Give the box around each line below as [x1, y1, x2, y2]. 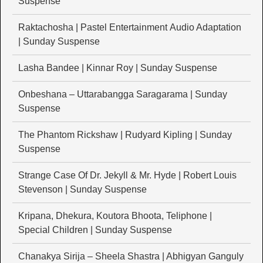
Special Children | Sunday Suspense [18, 225, 172, 235]
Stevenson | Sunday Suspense [18, 184, 147, 195]
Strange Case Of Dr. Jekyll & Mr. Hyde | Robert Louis [18, 170, 237, 181]
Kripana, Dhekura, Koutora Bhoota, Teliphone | [18, 211, 212, 221]
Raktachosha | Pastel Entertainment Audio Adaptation [18, 22, 241, 33]
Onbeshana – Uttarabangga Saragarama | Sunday [18, 89, 227, 100]
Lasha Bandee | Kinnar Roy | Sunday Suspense [18, 63, 217, 73]
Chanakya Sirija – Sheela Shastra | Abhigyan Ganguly [18, 251, 244, 262]
